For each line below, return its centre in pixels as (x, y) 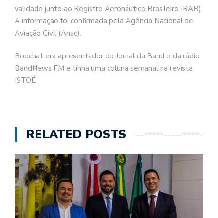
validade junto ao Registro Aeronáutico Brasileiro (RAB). (109, 9)
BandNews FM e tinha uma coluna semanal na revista (104, 68)
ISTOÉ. (26, 81)
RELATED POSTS (76, 134)
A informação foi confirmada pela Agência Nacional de (104, 21)
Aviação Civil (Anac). (48, 33)
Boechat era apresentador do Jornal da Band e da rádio (107, 56)
